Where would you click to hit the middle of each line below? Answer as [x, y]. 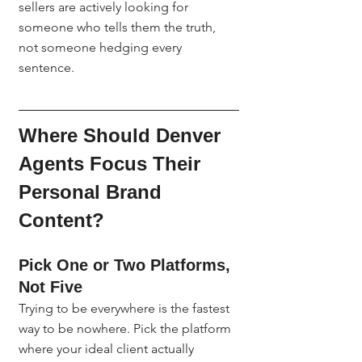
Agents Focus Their [112, 164]
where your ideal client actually [108, 349]
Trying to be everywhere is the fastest [126, 308]
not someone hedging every [102, 47]
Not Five [51, 287]
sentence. [46, 67]
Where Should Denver [122, 135]
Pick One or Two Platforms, [127, 265]
